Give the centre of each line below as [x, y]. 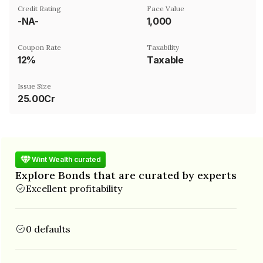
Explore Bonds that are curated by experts [126, 175]
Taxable [165, 60]
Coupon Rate [39, 47]
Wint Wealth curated [66, 159]
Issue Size [34, 86]
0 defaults [48, 229]
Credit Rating [39, 8]
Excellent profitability [74, 188]
